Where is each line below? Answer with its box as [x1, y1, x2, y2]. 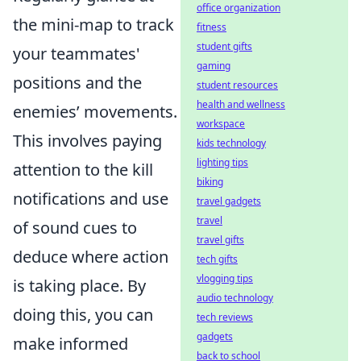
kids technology [197, 136, 266, 150]
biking [197, 175, 223, 189]
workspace [197, 117, 245, 131]
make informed [13, 333, 128, 355]
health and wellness [197, 98, 285, 111]
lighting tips [197, 156, 248, 169]
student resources [197, 78, 278, 92]
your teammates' [13, 43, 140, 65]
